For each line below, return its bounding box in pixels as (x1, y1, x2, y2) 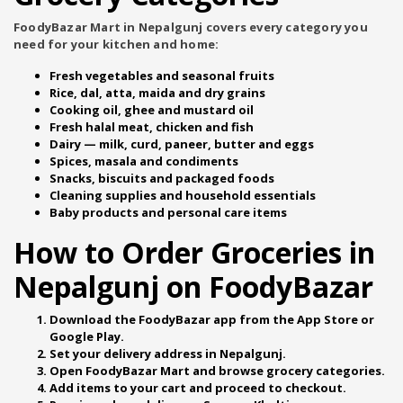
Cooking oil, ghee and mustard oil (49, 102, 254, 118)
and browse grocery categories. (190, 363, 385, 379)
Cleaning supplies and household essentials (49, 187, 316, 203)
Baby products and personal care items (49, 204, 287, 220)
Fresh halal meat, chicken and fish (49, 119, 254, 135)
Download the (49, 311, 139, 327)
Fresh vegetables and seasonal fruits (49, 67, 274, 84)
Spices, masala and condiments (49, 153, 238, 169)
